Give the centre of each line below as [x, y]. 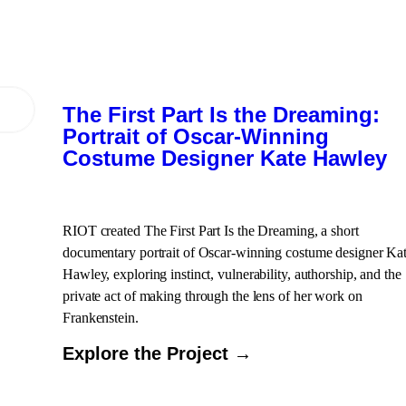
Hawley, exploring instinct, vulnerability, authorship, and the [232, 274]
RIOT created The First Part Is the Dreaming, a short [211, 231]
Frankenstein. [101, 318]
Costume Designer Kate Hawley [225, 158]
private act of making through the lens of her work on [213, 296]
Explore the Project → [157, 353]
